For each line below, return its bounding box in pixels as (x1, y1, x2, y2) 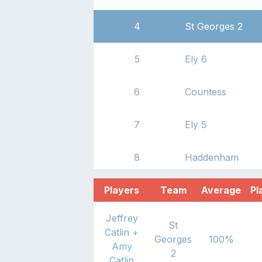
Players (104, 184, 139, 196)
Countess (185, 85, 226, 98)
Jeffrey (105, 212, 138, 224)
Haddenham (185, 151, 239, 163)
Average (201, 184, 241, 196)
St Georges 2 (185, 20, 243, 32)
